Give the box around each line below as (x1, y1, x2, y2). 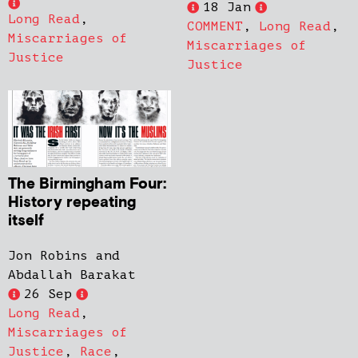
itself (8, 211, 44, 232)
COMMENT (187, 19, 243, 34)
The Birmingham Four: (8, 174, 166, 195)
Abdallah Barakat (8, 268, 136, 283)
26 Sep (24, 287, 72, 302)
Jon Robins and (8, 249, 120, 264)
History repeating (8, 193, 136, 213)
